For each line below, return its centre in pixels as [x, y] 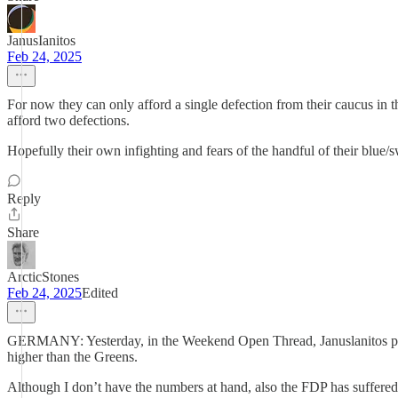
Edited [100, 293]
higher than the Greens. [72, 357]
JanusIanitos [41, 40]
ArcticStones [43, 277]
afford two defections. [68, 120]
